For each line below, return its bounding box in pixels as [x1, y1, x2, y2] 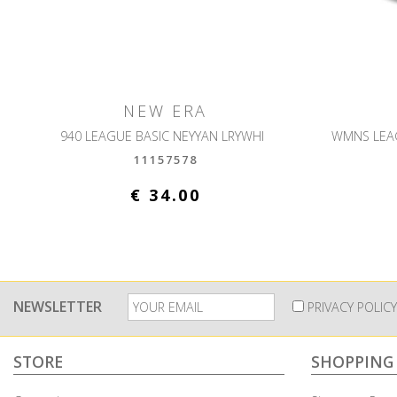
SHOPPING [311, 351, 393, 373]
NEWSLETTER [13, 297, 102, 317]
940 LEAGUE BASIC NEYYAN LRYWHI [59, 128, 271, 144]
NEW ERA [123, 100, 208, 121]
